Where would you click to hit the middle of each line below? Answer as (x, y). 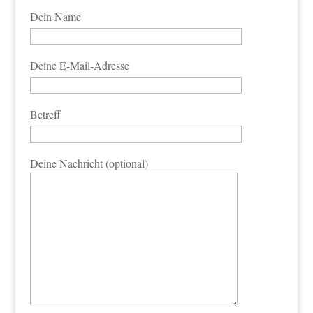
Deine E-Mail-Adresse (79, 65)
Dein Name (55, 16)
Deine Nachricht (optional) (89, 163)
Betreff (45, 114)
